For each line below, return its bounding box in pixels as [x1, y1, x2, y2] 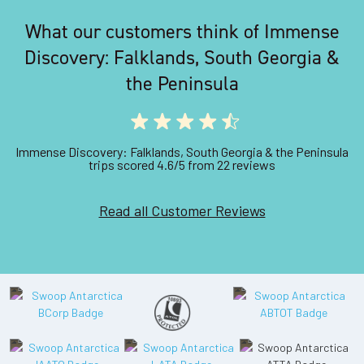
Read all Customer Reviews [98, 201, 266, 219]
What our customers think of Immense [24, 19, 340, 43]
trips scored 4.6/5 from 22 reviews [89, 156, 275, 172]
